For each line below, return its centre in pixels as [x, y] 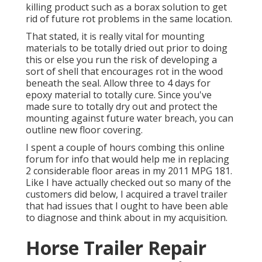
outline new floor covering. [84, 130]
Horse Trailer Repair [116, 248]
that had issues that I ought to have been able [127, 206]
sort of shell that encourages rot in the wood [124, 72]
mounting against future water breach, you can [130, 118]
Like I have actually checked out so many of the [128, 183]
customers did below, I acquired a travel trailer [127, 194]
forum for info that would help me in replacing [127, 159]
